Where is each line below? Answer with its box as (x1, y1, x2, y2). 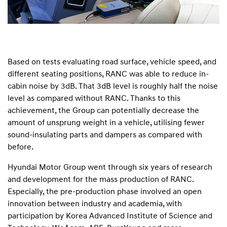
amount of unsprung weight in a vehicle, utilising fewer (8, 117, 205, 127)
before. (8, 141, 33, 152)
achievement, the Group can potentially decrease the (8, 105, 199, 115)
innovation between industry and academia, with (8, 198, 182, 208)
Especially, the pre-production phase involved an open (8, 186, 202, 196)
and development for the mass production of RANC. (8, 174, 194, 184)
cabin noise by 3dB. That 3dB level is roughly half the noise (8, 81, 218, 91)
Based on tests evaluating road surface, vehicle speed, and (8, 56, 216, 66)
